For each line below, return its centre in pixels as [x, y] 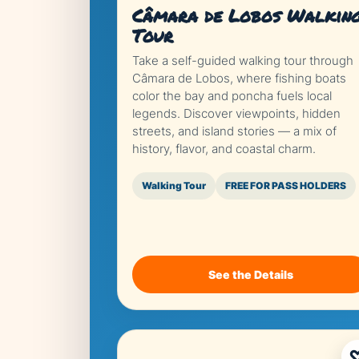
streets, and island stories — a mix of [234, 131]
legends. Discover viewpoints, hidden [236, 113]
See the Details [251, 274]
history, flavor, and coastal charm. [224, 149]
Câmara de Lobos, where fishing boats [239, 78]
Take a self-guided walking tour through [243, 61]
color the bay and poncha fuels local [232, 96]
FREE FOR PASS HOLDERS [286, 186]
